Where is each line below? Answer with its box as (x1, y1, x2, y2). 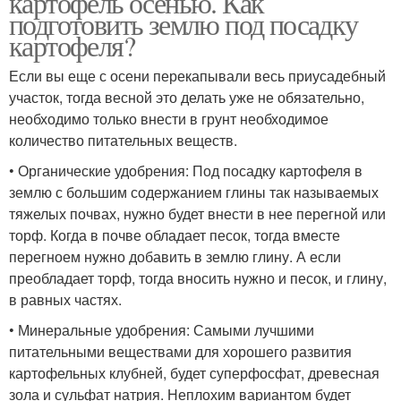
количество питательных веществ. (9, 130, 237, 151)
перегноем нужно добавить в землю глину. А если (9, 246, 341, 268)
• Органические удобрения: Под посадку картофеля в (9, 160, 363, 182)
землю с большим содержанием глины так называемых (9, 182, 379, 203)
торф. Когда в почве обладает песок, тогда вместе (9, 225, 340, 246)
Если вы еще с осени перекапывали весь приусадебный (9, 65, 386, 87)
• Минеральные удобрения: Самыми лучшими (9, 320, 314, 341)
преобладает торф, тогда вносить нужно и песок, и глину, (9, 268, 387, 289)
